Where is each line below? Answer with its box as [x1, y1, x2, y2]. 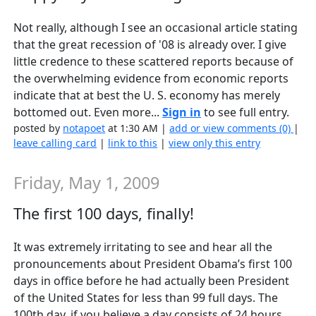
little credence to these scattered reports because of [13, 53, 294, 69]
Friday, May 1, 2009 [13, 171, 160, 194]
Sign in [162, 104, 202, 120]
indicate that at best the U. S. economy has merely [13, 87, 281, 103]
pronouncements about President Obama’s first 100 [13, 256, 293, 272]
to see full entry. [201, 104, 290, 120]
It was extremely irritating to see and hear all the [13, 239, 273, 255]
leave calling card [13, 135, 97, 150]
